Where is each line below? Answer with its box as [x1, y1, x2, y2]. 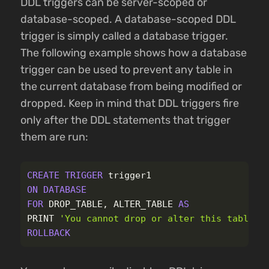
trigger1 [108, 170, 152, 181]
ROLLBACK [27, 228, 71, 239]
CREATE [27, 170, 60, 181]
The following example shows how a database [20, 46, 247, 59]
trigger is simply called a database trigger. [20, 29, 228, 43]
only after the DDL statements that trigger [20, 113, 231, 127]
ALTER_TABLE [113, 199, 174, 210]
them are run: [20, 130, 88, 144]
